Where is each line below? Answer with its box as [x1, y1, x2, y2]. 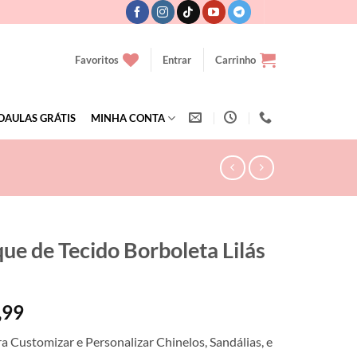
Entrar [163, 53, 191, 66]
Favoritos [75, 53, 119, 66]
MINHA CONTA [91, 112, 166, 124]
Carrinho [215, 53, 256, 66]
